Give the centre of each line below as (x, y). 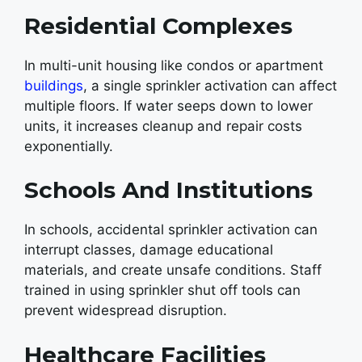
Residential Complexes (158, 25)
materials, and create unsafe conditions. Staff (173, 270)
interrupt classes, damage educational (149, 250)
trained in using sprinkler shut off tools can (162, 290)
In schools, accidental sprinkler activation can (171, 229)
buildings (54, 85)
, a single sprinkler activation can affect (210, 85)
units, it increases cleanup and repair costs (163, 126)
